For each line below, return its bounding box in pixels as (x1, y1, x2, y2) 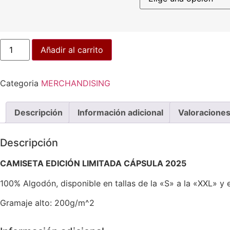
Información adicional (78, 107, 163, 118)
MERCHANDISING (41, 78, 110, 89)
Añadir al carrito (41, 45, 104, 55)
